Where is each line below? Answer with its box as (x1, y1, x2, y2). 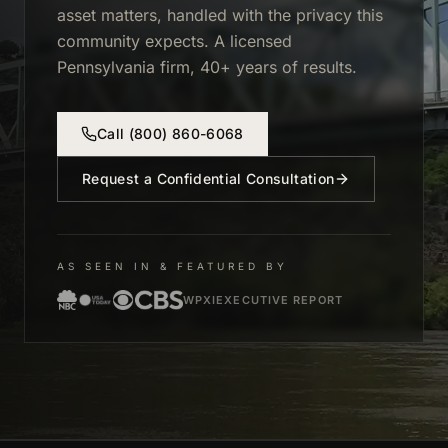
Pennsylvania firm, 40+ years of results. (57, 57, 357, 77)
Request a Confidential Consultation (82, 170, 335, 187)
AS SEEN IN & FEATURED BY (57, 260, 288, 272)
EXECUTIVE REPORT (216, 293, 343, 307)
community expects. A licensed (57, 31, 292, 51)
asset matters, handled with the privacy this (57, 5, 383, 25)
